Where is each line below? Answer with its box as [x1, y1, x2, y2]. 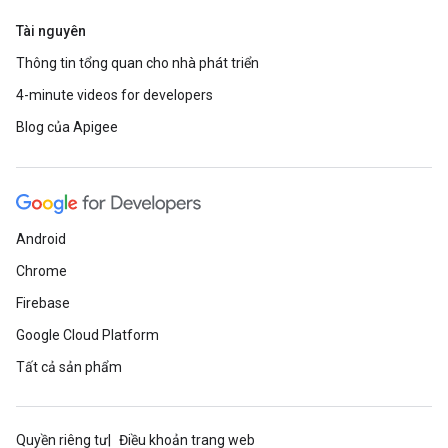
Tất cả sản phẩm [16, 359, 122, 375]
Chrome [16, 263, 67, 279]
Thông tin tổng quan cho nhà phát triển [16, 55, 259, 71]
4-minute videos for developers [16, 87, 213, 103]
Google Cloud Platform [16, 327, 159, 343]
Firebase [16, 295, 70, 311]
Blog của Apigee [16, 119, 118, 135]
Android [16, 231, 66, 247]
